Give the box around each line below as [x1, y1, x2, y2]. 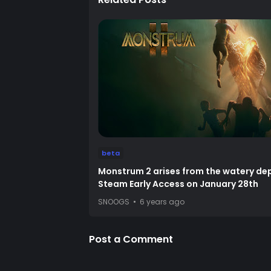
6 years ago [140, 196, 184, 207]
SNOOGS [98, 196, 129, 207]
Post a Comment [89, 232, 173, 246]
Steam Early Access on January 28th [98, 177, 258, 190]
